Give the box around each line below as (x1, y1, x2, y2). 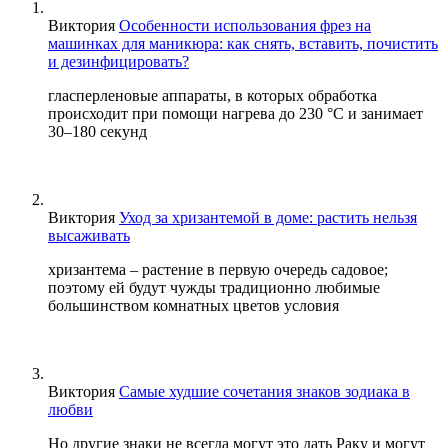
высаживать (48, 226, 130, 244)
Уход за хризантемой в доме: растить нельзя (119, 208, 417, 226)
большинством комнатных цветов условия (48, 296, 339, 314)
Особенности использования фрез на (119, 16, 371, 34)
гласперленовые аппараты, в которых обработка (48, 86, 377, 104)
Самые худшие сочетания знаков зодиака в (119, 382, 410, 400)
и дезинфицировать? (48, 52, 189, 70)
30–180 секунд (48, 122, 147, 140)
